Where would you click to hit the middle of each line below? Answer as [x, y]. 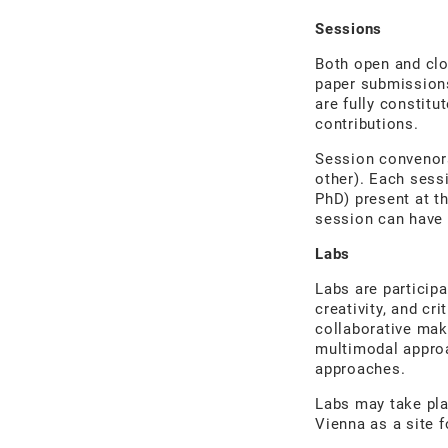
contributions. [367, 124]
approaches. [360, 369]
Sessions [348, 29]
